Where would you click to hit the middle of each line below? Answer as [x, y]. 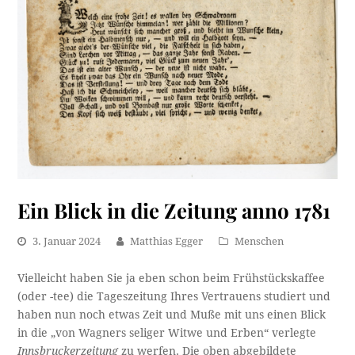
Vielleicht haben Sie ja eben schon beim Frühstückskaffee [172, 279]
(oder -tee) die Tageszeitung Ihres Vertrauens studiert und [174, 297]
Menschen [260, 242]
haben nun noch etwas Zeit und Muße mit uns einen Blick [172, 315]
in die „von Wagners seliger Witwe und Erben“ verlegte [167, 333]
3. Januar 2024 [67, 242]
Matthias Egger [167, 242]
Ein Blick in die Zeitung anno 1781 [174, 210]
